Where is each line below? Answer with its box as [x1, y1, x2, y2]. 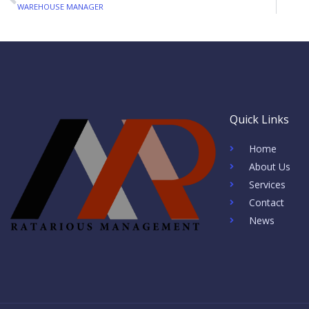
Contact [248, 195, 284, 209]
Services [248, 177, 286, 191]
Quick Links [229, 111, 289, 127]
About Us [248, 159, 290, 173]
